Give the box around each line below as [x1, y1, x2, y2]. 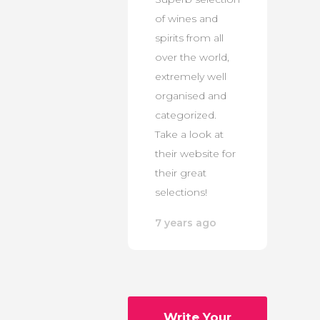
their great [155, 166, 206, 179]
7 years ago [155, 216, 216, 229]
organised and [155, 89, 226, 102]
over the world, [155, 50, 229, 64]
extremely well [155, 69, 226, 83]
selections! [155, 185, 207, 199]
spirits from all [155, 31, 224, 44]
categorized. [155, 108, 216, 121]
